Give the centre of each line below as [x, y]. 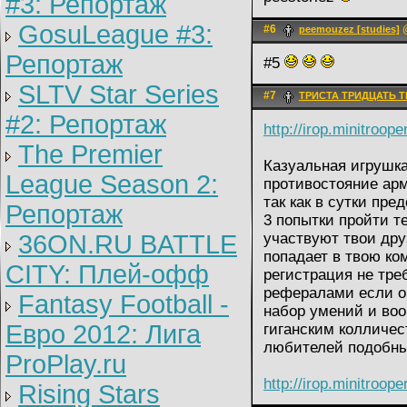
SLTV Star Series [119, 94]
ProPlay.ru [66, 364]
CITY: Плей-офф [107, 274]
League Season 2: [112, 184]
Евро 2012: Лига [103, 334]
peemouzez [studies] [349, 30]
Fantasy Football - [124, 304]
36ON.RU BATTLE [128, 244]
